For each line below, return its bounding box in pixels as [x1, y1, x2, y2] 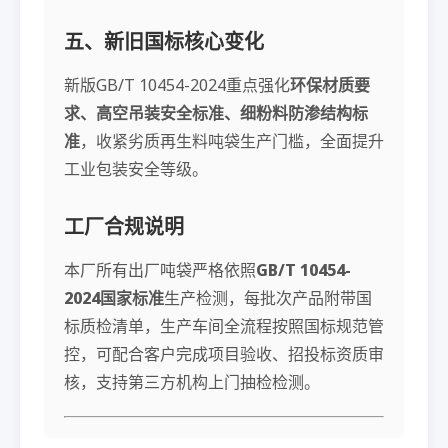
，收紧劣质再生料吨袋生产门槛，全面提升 [80, 130, 384, 152]
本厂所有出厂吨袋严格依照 [64, 259, 256, 281]
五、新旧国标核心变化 [64, 28, 264, 55]
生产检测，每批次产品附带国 [164, 287, 372, 309]
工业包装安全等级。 [64, 158, 208, 180]
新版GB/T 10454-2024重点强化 [64, 74, 290, 96]
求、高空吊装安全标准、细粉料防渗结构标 [64, 102, 368, 124]
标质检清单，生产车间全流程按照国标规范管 [64, 315, 384, 337]
